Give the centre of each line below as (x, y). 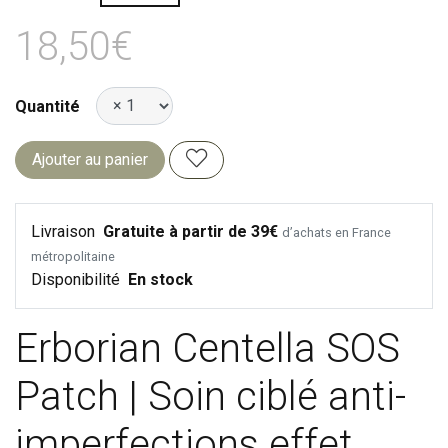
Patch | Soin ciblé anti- (210, 396)
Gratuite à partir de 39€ (190, 231)
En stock (160, 279)
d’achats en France (336, 232)
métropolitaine (73, 256)
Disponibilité (77, 279)
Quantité (47, 106)
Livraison (65, 231)
